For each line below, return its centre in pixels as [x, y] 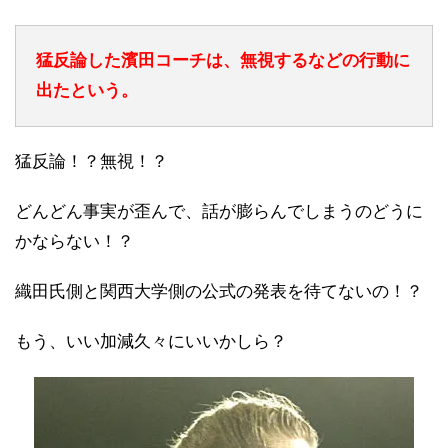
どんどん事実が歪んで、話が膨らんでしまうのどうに [219, 212]
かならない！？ [74, 242]
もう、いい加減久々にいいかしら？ [151, 342]
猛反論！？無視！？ [91, 162]
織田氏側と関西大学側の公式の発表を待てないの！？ [219, 292]
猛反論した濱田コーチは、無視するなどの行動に [223, 61]
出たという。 [87, 91]
